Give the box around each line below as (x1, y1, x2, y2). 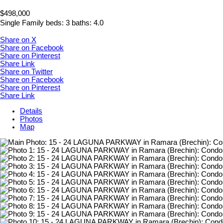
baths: (72, 19, 94, 27)
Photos (20, 115, 43, 123)
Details (20, 107, 42, 115)
